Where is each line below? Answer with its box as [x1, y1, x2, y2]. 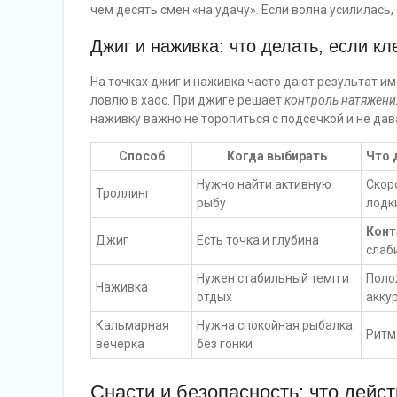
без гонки [197, 337, 253, 351]
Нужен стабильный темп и [197, 271, 349, 285]
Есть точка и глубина [197, 233, 319, 247]
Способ [118, 149, 165, 163]
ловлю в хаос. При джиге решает [90, 93, 284, 107]
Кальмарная [96, 318, 169, 332]
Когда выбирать [226, 149, 327, 163]
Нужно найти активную [197, 177, 331, 191]
